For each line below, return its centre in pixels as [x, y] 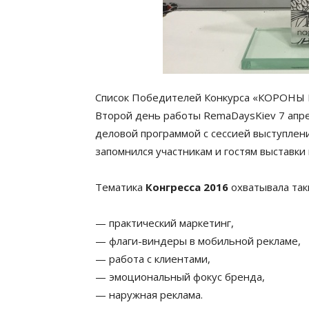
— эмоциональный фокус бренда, [180, 277]
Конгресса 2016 [187, 187]
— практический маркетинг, [165, 223]
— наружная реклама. [149, 295]
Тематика [120, 187]
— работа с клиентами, [153, 259]
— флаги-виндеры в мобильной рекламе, [198, 241]
